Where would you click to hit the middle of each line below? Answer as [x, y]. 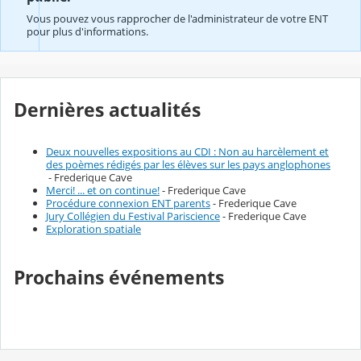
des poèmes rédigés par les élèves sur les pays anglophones [188, 165]
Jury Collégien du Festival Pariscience [133, 216]
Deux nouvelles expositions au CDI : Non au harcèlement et [187, 152]
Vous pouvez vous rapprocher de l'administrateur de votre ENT [177, 18]
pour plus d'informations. [87, 31]
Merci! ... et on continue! [103, 191]
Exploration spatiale [93, 229]
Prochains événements [119, 277]
